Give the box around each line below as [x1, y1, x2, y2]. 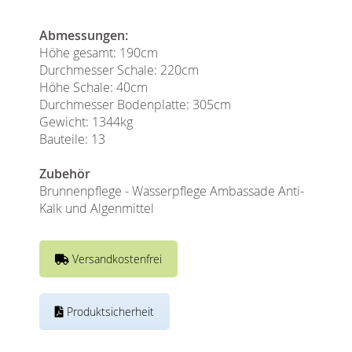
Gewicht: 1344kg [39, 112, 133, 130]
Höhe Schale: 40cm [39, 78, 148, 96]
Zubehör [39, 164, 90, 182]
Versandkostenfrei [69, 251, 162, 266]
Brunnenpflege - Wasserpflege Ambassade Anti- [39, 181, 304, 200]
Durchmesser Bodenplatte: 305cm [39, 95, 231, 113]
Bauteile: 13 [39, 130, 105, 148]
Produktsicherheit [64, 303, 154, 319]
